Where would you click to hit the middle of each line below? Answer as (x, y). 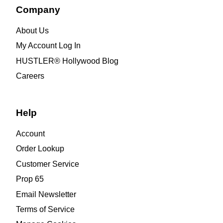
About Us (32, 30)
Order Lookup (40, 149)
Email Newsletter (46, 194)
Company (38, 9)
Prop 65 (30, 179)
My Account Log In (48, 46)
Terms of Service (45, 210)
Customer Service (47, 164)
